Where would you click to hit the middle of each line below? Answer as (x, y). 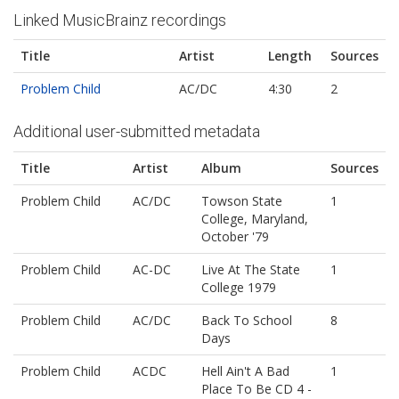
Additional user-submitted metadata (137, 132)
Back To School (247, 320)
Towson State (242, 200)
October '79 (235, 236)
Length (290, 56)
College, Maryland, (255, 218)
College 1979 (239, 287)
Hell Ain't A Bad (245, 370)
